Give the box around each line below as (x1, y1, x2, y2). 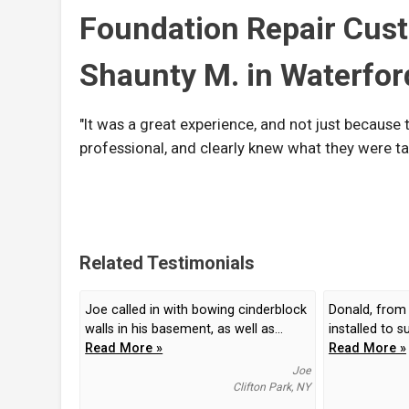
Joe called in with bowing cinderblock (85, 302, 308, 319)
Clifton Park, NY (232, 381, 310, 394)
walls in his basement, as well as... (85, 321, 284, 338)
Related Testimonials (79, 252, 256, 275)
